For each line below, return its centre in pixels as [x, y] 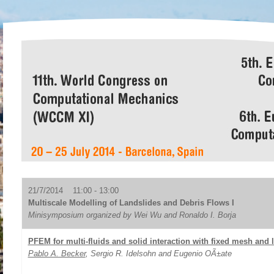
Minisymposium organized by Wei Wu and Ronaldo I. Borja [132, 215]
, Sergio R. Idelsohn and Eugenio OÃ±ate [158, 254]
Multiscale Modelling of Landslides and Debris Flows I [131, 203]
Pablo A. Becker [57, 254]
